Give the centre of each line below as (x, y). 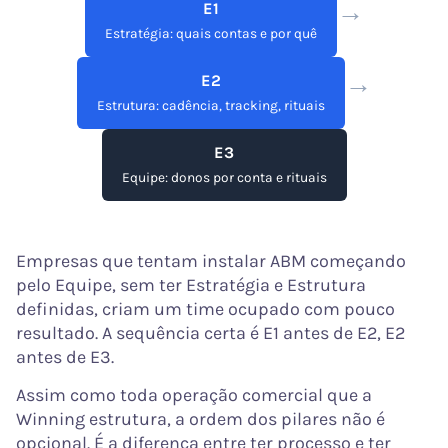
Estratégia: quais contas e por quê (210, 33)
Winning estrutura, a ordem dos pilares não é (200, 419)
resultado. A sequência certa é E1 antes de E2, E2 (210, 333)
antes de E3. (65, 357)
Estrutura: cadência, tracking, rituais (210, 105)
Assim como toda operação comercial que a (194, 395)
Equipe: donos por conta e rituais (224, 177)
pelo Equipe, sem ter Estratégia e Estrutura (191, 285)
